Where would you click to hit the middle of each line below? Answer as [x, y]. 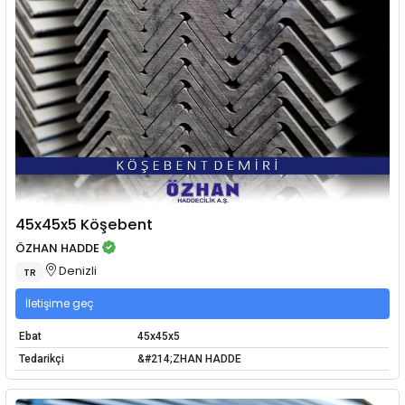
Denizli [77, 271]
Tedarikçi [41, 358]
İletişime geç [60, 303]
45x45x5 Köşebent [85, 225]
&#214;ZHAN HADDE [189, 358]
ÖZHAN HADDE [58, 248]
